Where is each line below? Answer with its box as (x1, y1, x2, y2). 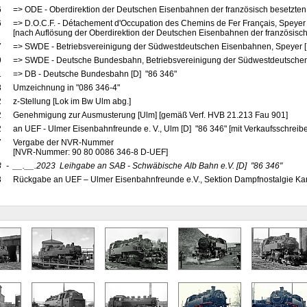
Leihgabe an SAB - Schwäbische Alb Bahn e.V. (59, 161, 234, 171)
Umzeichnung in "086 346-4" (12, 83, 122, 93)
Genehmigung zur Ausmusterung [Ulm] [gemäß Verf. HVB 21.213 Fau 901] (12, 110, 288, 120)
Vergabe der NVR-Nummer (12, 138, 114, 147)
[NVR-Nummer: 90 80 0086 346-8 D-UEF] (12, 147, 170, 157)
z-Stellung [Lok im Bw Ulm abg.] (12, 97, 131, 106)
